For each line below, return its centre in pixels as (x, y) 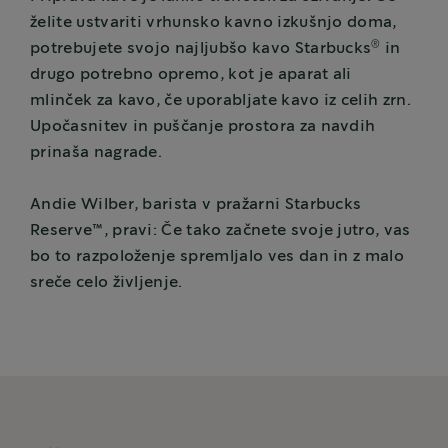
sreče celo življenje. (106, 283)
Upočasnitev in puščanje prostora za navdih (203, 127)
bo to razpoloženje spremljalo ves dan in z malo (217, 257)
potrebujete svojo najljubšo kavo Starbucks (201, 49)
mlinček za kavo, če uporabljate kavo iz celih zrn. (221, 101)
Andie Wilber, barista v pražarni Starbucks (196, 205)
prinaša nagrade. (96, 153)
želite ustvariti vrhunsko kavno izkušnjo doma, (213, 23)
